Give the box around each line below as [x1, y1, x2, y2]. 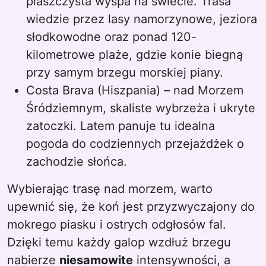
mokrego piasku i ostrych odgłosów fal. [7, 217, 226, 232]
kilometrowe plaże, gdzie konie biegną [26, 47, 243, 62]
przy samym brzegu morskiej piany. [26, 65, 223, 80]
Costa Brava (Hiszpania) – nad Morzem [26, 83, 243, 97]
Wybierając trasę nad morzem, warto [7, 182, 213, 196]
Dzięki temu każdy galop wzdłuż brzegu [7, 235, 231, 249]
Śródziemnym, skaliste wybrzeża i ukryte [26, 101, 255, 115]
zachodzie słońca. [26, 154, 127, 169]
